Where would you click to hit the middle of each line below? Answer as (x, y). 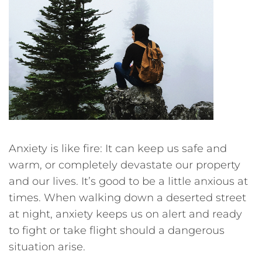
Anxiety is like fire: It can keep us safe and (118, 148)
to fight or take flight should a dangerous (117, 230)
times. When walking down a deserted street (127, 197)
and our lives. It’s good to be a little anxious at (128, 181)
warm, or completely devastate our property (125, 165)
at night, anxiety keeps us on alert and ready (125, 214)
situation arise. (47, 247)
